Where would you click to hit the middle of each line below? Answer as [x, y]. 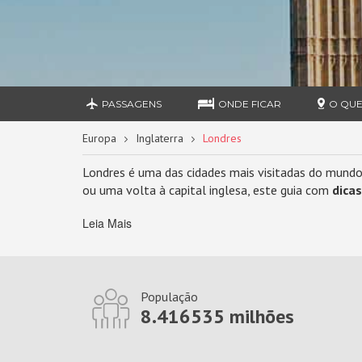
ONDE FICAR [250, 104]
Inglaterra [160, 138]
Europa [99, 138]
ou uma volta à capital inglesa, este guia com [207, 190]
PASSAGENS [132, 104]
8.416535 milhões [217, 316]
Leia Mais [107, 223]
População [169, 297]
